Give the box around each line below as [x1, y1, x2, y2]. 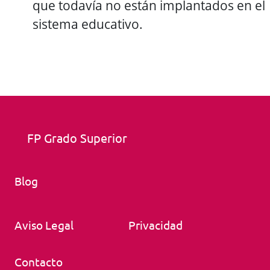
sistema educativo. [33, 14, 143, 33]
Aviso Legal [14, 217, 74, 232]
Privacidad [128, 217, 183, 232]
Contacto [14, 254, 63, 269]
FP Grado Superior [27, 130, 127, 145]
